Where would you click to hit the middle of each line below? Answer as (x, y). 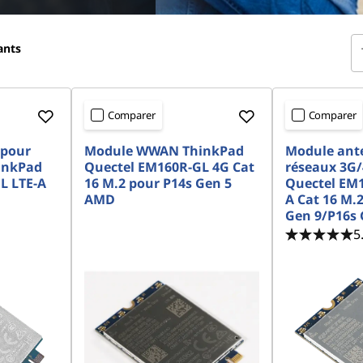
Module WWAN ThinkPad (164, 151)
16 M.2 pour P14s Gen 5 (158, 183)
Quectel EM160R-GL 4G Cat (169, 167)
